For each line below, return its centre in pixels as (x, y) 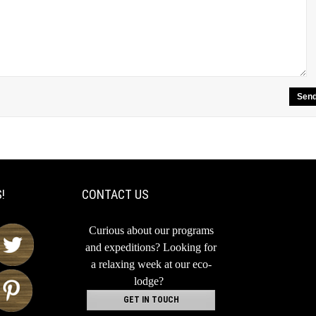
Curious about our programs (151, 230)
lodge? (149, 281)
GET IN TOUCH (151, 300)
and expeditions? (124, 247)
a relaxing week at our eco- (151, 264)
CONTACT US (115, 194)
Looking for (190, 247)
